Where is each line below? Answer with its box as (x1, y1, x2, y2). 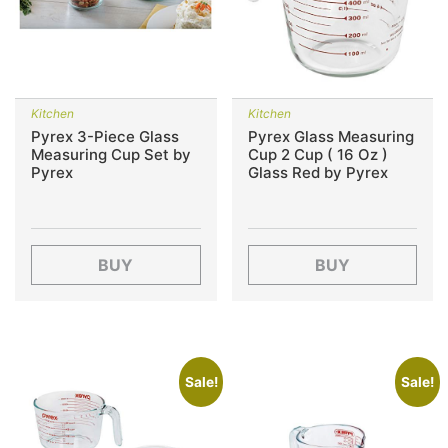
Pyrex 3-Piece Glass (31, 127, 179, 146)
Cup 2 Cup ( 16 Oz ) (247, 145, 388, 164)
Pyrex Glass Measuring (247, 127, 414, 146)
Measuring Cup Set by (31, 145, 191, 164)
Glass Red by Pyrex (247, 163, 388, 182)
